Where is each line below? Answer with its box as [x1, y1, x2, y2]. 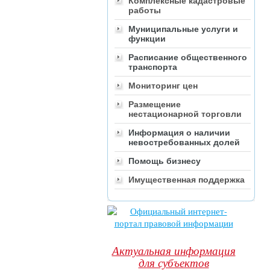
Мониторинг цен [128, 81, 198, 91]
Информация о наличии [128, 128, 230, 138]
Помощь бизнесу [128, 156, 201, 166]
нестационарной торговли [128, 109, 242, 119]
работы [128, 5, 161, 16]
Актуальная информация [111, 243, 236, 259]
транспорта [128, 62, 177, 72]
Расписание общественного [128, 52, 247, 63]
